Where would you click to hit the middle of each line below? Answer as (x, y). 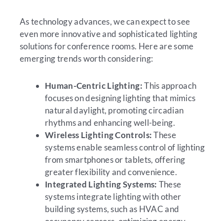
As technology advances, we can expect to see (105, 22)
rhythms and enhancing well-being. (110, 122)
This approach (169, 85)
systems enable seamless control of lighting (125, 147)
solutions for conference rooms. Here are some (107, 46)
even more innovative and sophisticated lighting (109, 34)
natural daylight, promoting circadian (114, 110)
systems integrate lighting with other (113, 196)
